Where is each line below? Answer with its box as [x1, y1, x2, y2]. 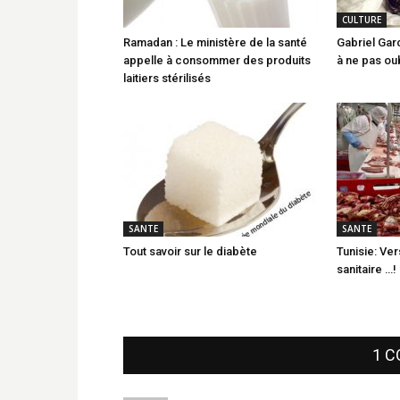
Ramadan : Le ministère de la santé [123, 35, 307, 49]
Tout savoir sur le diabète [123, 244, 257, 258]
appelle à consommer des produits [123, 53, 311, 67]
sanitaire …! [337, 262, 396, 276]
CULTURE [342, 12, 381, 26]
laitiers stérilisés [123, 71, 211, 85]
